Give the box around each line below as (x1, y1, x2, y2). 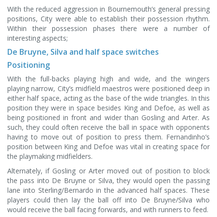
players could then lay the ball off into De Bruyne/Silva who (7, 195, 210, 204)
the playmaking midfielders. (7, 152, 93, 161)
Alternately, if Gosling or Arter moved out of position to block (7, 166, 210, 175)
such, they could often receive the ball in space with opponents (7, 123, 210, 132)
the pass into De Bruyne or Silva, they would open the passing (7, 176, 210, 185)
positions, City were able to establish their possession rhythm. (7, 14, 210, 23)
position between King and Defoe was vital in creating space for (7, 142, 210, 151)
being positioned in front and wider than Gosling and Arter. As (7, 113, 210, 122)
